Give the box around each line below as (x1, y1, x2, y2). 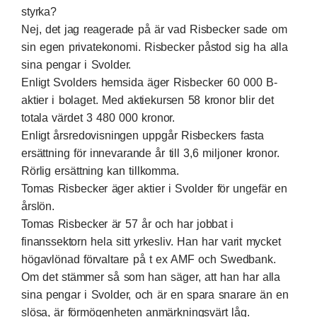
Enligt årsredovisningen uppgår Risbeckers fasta (21, 129, 264, 142)
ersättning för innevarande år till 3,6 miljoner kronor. (21, 147, 279, 159)
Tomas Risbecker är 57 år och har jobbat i (21, 218, 234, 230)
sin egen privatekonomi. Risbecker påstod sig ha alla (21, 41, 288, 53)
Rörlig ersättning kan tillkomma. (21, 165, 179, 177)
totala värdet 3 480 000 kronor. (21, 112, 175, 124)
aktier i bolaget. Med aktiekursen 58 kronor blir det (21, 94, 274, 106)
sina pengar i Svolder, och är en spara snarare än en (21, 289, 289, 301)
